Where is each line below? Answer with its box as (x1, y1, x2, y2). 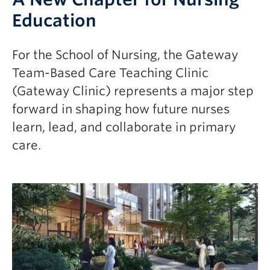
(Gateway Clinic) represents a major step (12, 84, 254, 98)
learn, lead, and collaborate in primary (12, 120, 236, 134)
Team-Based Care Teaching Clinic (12, 66, 209, 80)
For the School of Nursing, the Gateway (12, 48, 238, 62)
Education (12, 10, 96, 31)
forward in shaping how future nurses (12, 102, 230, 116)
